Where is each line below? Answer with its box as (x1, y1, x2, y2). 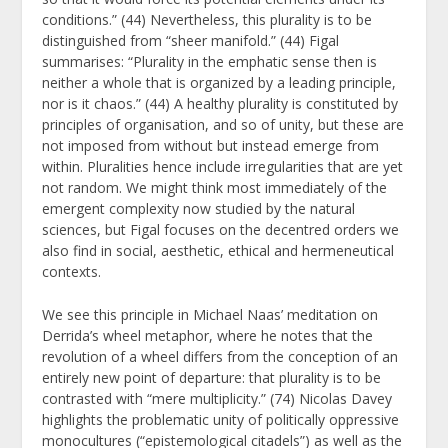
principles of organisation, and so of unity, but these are (42, 114, 405, 134)
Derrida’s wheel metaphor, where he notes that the (42, 326, 374, 346)
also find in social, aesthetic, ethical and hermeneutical (42, 240, 395, 260)
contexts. (42, 261, 102, 281)
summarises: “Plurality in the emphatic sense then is (42, 51, 378, 71)
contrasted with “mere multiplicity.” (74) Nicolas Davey (42, 389, 393, 409)
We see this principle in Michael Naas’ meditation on (42, 305, 379, 325)
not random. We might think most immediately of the (42, 177, 388, 197)
